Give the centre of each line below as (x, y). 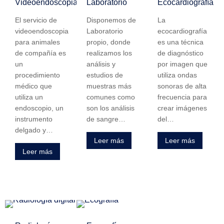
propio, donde (108, 42)
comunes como (110, 97)
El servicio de (36, 20)
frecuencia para (182, 97)
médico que (33, 86)
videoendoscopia (42, 31)
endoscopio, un (39, 108)
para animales (37, 42)
